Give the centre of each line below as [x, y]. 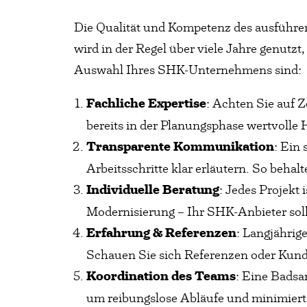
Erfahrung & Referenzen [161, 233]
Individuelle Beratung [153, 190]
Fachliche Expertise [146, 103]
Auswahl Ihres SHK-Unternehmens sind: [188, 70]
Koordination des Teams [161, 276]
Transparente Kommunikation [180, 147]
